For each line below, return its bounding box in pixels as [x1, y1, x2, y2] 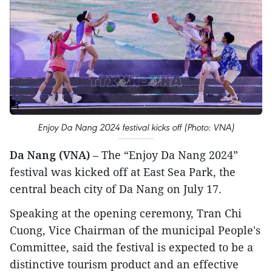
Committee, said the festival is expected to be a [10, 240, 253, 255]
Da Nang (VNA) [10, 148, 93, 163]
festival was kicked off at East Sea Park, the [10, 165, 236, 180]
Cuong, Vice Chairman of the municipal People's [10, 223, 260, 238]
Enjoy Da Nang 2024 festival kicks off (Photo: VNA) [38, 121, 234, 134]
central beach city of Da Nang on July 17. [10, 182, 222, 197]
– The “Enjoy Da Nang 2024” [93, 148, 238, 163]
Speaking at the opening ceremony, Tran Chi [10, 206, 242, 221]
